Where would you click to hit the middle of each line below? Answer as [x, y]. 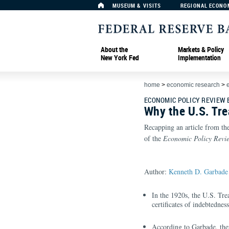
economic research [193, 85]
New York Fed [120, 57]
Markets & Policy [201, 49]
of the [154, 138]
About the [114, 49]
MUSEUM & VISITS [137, 5]
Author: [156, 171]
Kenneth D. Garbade [198, 171]
